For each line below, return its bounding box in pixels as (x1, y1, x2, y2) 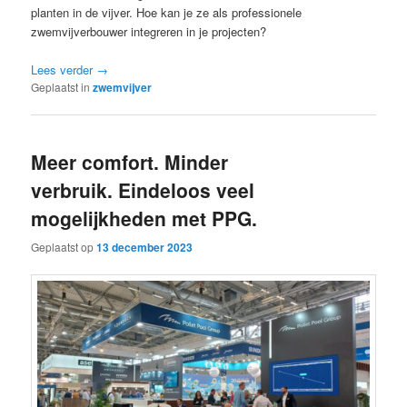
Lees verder (31, 61, 97, 79)
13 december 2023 (96, 238, 194, 255)
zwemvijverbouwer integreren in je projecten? (31, 22, 267, 40)
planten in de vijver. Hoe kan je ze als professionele (31, 3, 303, 21)
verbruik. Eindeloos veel (31, 176, 255, 204)
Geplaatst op (31, 238, 97, 254)
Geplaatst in (31, 79, 91, 95)
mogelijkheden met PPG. (31, 204, 258, 233)
